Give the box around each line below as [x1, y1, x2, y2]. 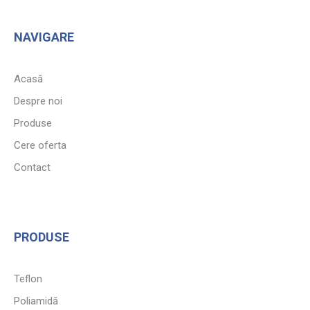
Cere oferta [14, 138, 66, 152]
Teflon [14, 272, 42, 285]
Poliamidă [14, 294, 58, 307]
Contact [14, 161, 51, 174]
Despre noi [14, 94, 62, 107]
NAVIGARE [14, 29, 74, 44]
